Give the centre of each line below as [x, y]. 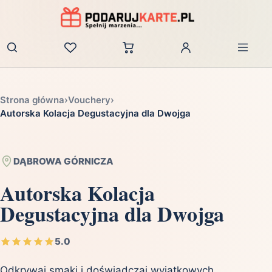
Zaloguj [202, 53]
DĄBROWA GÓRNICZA [63, 161]
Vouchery [89, 100]
